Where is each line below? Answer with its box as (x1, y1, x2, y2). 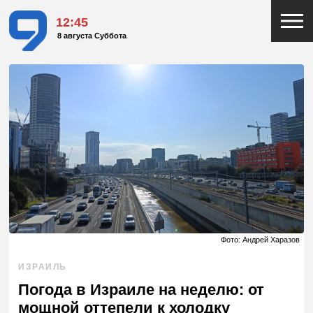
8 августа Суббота (57, 31, 127, 41)
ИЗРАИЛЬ (18, 262, 67, 272)
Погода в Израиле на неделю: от (18, 281, 265, 299)
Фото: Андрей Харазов (220, 235, 300, 245)
